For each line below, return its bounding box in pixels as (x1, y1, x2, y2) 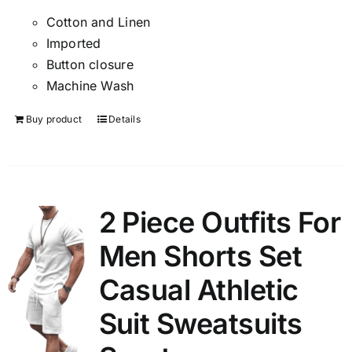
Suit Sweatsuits (98, 306, 302, 341)
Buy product (25, 113, 82, 125)
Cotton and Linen (46, 14, 151, 30)
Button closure (46, 57, 134, 72)
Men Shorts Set (98, 239, 302, 273)
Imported (46, 35, 101, 51)
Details (108, 113, 141, 125)
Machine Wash (46, 78, 134, 93)
